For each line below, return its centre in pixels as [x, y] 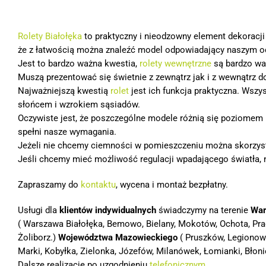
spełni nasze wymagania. [67, 132]
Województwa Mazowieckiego [117, 237]
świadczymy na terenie [203, 210]
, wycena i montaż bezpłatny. [172, 185]
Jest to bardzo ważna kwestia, [79, 64]
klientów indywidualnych [107, 210]
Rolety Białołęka [50, 36]
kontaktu [98, 185]
